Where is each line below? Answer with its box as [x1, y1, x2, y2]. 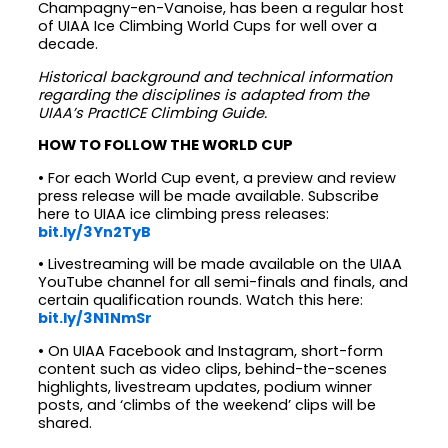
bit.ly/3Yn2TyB [38, 221, 155, 242]
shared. [38, 412, 93, 433]
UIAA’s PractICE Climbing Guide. [38, 102, 268, 123]
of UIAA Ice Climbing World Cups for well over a [38, 16, 378, 36]
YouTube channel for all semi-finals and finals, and [38, 272, 409, 293]
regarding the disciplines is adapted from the [38, 84, 370, 105]
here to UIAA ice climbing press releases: [38, 203, 330, 224]
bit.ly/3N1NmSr [38, 308, 156, 329]
